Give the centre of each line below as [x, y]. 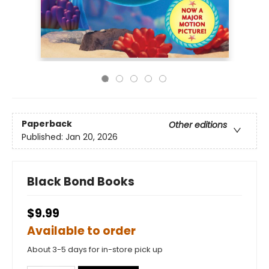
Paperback [47, 123]
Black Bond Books [81, 181]
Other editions [198, 125]
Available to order [81, 231]
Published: [44, 137]
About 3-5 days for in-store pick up [95, 249]
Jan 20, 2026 [92, 137]
